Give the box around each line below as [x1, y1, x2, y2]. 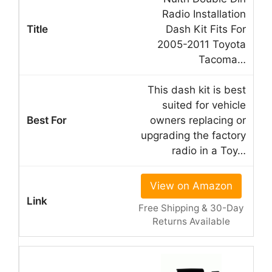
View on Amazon [149, 179, 233, 192]
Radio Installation [162, 7, 246, 20]
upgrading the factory [141, 129, 246, 141]
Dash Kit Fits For [166, 22, 246, 35]
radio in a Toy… [172, 144, 246, 157]
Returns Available [152, 215, 230, 227]
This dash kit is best [148, 83, 246, 96]
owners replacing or [150, 114, 246, 126]
